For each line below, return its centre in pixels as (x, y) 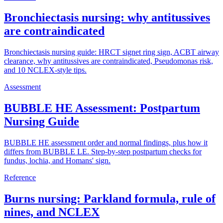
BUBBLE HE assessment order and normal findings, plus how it (106, 143)
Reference (20, 178)
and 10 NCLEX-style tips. (45, 70)
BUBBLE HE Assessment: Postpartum (102, 108)
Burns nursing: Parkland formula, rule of (110, 199)
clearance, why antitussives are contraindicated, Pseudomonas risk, (109, 61)
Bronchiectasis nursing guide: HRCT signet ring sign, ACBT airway (111, 52)
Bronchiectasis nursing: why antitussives (107, 18)
